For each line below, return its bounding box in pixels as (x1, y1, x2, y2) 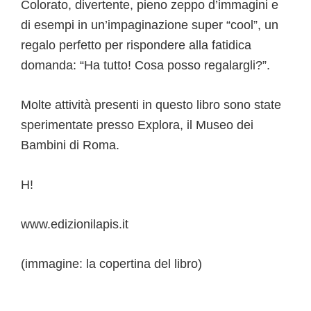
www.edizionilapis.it (21, 217, 128, 232)
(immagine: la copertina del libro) (21, 257, 202, 271)
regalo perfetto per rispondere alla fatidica (21, 38, 251, 53)
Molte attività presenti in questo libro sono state (21, 98, 281, 112)
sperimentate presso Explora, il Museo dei (21, 118, 253, 133)
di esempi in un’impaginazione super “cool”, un (21, 18, 278, 33)
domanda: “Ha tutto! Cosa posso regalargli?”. (21, 58, 270, 73)
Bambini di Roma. (21, 138, 119, 153)
